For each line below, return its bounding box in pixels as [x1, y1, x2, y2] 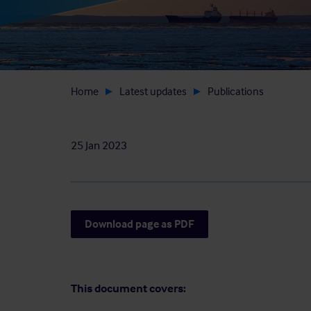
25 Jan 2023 [71, 137, 127, 153]
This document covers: [71, 280, 186, 296]
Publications [208, 84, 264, 99]
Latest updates [119, 84, 187, 99]
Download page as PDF [85, 217, 194, 231]
